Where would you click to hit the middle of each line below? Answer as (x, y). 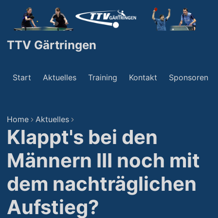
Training (103, 77)
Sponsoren (189, 77)
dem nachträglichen (102, 184)
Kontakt (143, 77)
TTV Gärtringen (52, 45)
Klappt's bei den (82, 137)
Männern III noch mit (103, 160)
